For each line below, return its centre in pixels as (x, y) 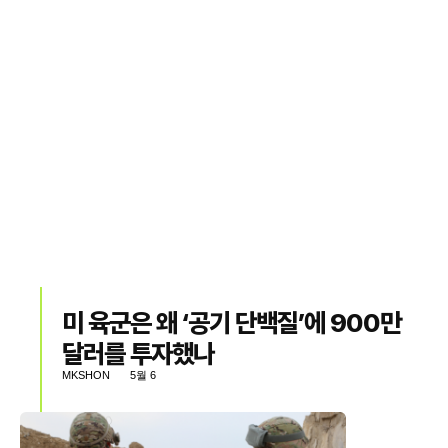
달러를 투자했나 (138, 353)
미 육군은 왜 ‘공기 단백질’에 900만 (232, 322)
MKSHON (86, 375)
